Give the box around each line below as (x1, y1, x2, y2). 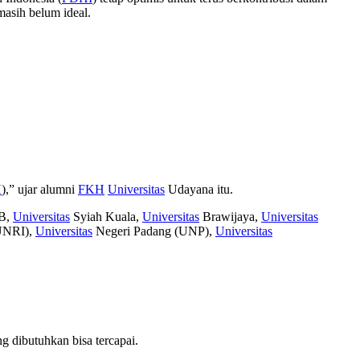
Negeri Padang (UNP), (92, 224, 215, 239)
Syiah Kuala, (70, 210, 142, 224)
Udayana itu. (165, 182, 233, 197)
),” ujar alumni (2, 182, 78, 197)
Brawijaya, (199, 210, 261, 224)
